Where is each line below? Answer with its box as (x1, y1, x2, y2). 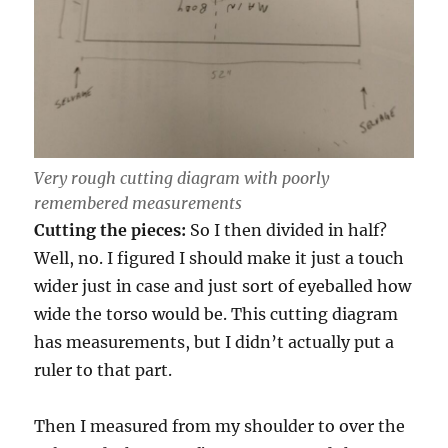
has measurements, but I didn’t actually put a (34, 332, 395, 353)
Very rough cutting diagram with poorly (34, 168, 330, 189)
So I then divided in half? (186, 220, 388, 241)
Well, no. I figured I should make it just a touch (34, 248, 405, 269)
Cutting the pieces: (34, 220, 187, 241)
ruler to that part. (34, 360, 173, 381)
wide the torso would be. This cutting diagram (34, 304, 399, 325)
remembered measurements (34, 193, 243, 214)
